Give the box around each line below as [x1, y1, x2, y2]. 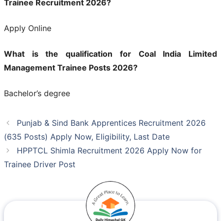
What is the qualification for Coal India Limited [4, 48, 217, 59]
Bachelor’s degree [4, 88, 70, 98]
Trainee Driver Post [4, 159, 75, 169]
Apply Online [4, 23, 51, 33]
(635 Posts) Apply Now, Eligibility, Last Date [4, 131, 170, 142]
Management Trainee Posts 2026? [4, 62, 138, 73]
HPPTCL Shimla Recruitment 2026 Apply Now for [16, 145, 202, 155]
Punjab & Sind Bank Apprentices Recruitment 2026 [16, 117, 206, 128]
